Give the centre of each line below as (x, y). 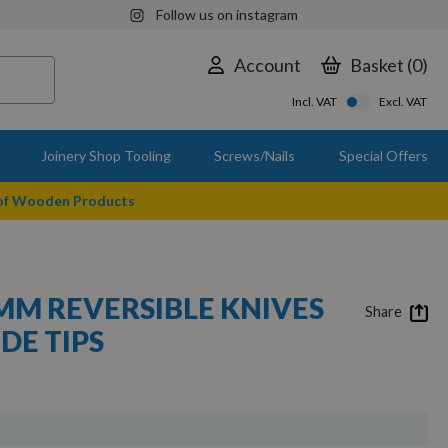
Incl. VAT (314, 101)
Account (267, 64)
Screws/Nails (255, 155)
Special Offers (383, 155)
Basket (377, 64)
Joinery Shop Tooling (105, 155)
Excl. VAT (403, 101)
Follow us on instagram (226, 14)
